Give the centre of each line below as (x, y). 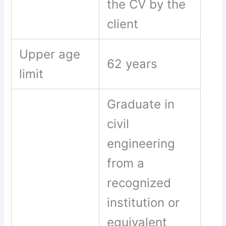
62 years (132, 64)
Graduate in (141, 104)
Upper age (50, 54)
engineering (141, 144)
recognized (139, 183)
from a (126, 163)
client (125, 24)
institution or (144, 203)
